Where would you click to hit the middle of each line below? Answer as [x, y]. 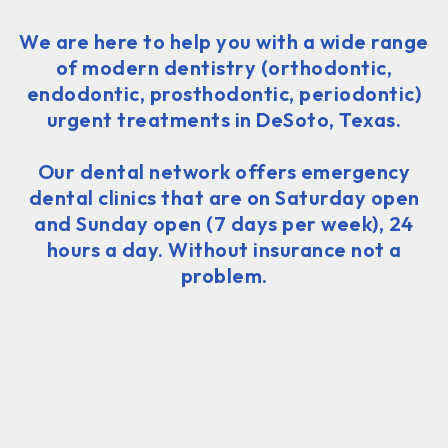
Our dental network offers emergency [224, 171]
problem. [224, 275]
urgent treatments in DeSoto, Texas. [224, 119]
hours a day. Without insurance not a [224, 249]
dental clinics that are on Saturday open [224, 197]
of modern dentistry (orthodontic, [224, 67]
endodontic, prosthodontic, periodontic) [224, 93]
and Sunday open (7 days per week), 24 [224, 223]
